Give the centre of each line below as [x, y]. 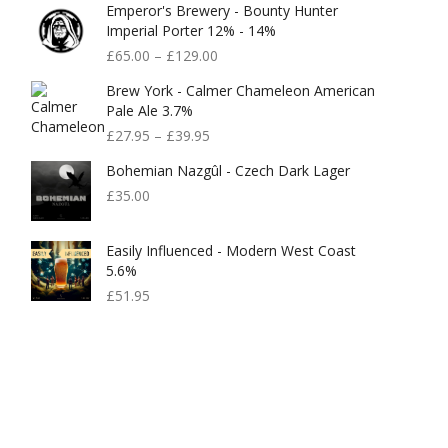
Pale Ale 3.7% [149, 110]
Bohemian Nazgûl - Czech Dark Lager [228, 170]
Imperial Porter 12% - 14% [191, 30]
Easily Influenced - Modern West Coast [231, 250]
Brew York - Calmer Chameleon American [240, 90]
